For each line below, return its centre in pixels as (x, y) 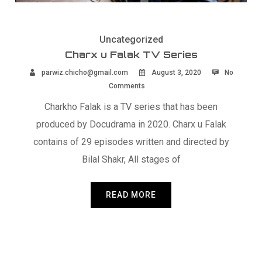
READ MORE (131, 194)
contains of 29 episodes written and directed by (131, 142)
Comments (127, 86)
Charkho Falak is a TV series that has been (131, 106)
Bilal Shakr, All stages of (131, 159)
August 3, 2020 (175, 72)
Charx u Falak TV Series (131, 55)
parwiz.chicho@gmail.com (85, 72)
